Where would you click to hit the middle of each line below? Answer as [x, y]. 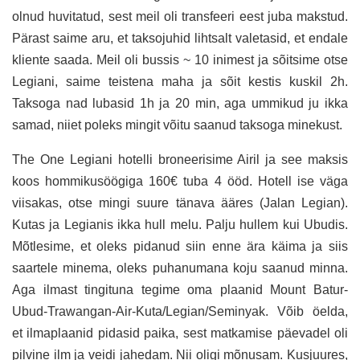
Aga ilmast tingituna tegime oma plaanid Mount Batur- [180, 289]
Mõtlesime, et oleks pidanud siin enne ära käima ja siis [180, 246]
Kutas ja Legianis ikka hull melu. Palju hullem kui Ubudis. [180, 224]
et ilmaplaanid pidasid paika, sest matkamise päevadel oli [180, 333]
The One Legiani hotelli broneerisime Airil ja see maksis [180, 159]
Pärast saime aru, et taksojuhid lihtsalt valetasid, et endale [180, 38]
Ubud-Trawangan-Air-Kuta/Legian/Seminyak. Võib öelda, [180, 311]
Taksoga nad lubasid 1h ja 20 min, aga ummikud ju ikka [180, 103]
